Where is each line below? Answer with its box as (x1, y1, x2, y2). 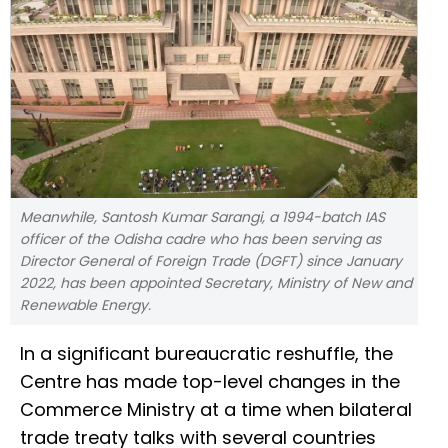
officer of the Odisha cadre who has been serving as (20, 229, 381, 250)
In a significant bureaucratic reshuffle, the (20, 341, 393, 367)
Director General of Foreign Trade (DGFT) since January (20, 251, 402, 272)
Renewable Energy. (20, 295, 151, 316)
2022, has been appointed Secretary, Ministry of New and (20, 273, 412, 294)
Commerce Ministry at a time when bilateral (20, 397, 412, 423)
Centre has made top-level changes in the (20, 369, 400, 395)
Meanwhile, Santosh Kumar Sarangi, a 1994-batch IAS (20, 207, 385, 228)
